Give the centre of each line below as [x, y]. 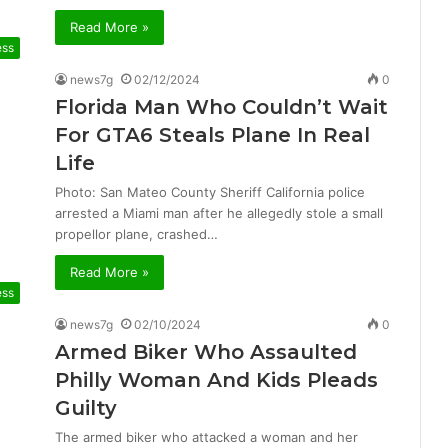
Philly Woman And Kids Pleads [216, 380]
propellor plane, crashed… [136, 234]
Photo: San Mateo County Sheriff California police [210, 192]
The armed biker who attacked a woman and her [206, 437]
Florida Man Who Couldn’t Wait [221, 107]
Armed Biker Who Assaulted [206, 352]
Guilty [86, 408]
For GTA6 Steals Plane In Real [212, 135]
